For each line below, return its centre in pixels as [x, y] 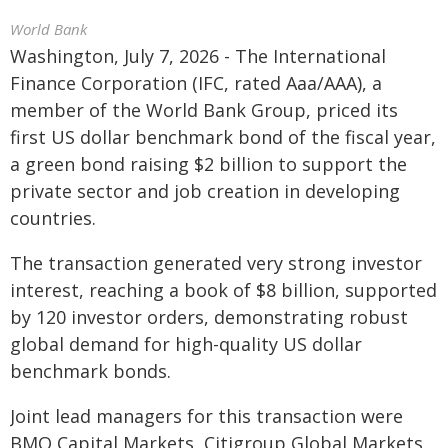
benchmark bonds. [90, 371]
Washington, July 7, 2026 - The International [198, 56]
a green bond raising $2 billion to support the [208, 164]
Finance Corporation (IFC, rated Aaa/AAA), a [196, 83]
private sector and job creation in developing [205, 191]
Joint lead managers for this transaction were [206, 416]
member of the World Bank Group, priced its [204, 110]
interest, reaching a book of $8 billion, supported [223, 290]
